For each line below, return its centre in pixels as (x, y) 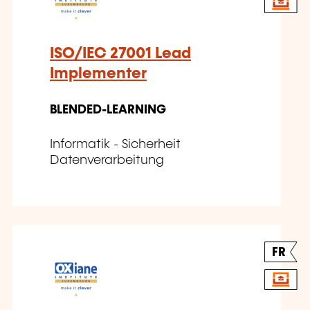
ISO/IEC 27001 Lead (120, 54)
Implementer (98, 74)
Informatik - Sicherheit (115, 145)
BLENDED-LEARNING (108, 110)
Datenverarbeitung (107, 161)
